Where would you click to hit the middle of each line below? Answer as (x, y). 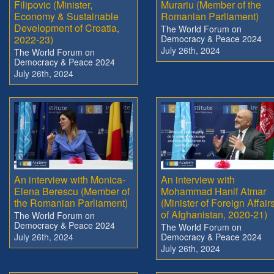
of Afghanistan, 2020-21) (214, 214)
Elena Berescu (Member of (72, 191)
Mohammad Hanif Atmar (213, 191)
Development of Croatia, (67, 28)
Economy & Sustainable (66, 16)
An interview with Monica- (70, 179)
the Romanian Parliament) (71, 202)
